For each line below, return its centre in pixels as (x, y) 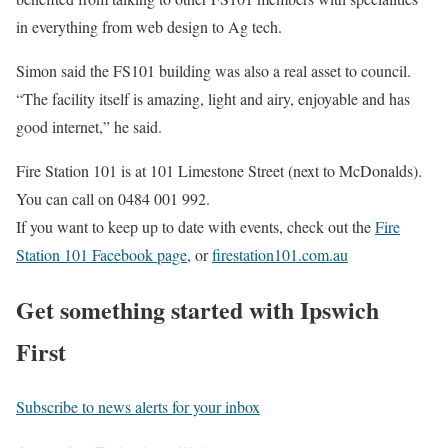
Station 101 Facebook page (101, 255)
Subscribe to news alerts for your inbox (138, 406)
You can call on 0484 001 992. (113, 199)
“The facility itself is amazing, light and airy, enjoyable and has (213, 99)
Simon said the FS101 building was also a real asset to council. (213, 71)
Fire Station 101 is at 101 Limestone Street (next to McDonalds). (219, 171)
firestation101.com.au (280, 255)
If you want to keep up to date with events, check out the (195, 227)
